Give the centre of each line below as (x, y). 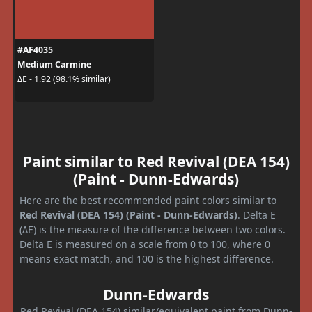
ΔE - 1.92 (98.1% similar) (64, 79)
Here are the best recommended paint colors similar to (148, 200)
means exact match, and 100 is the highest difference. (147, 258)
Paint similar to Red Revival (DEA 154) (156, 161)
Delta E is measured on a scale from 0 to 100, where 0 (145, 244)
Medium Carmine (54, 64)
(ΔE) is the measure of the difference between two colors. (153, 229)
